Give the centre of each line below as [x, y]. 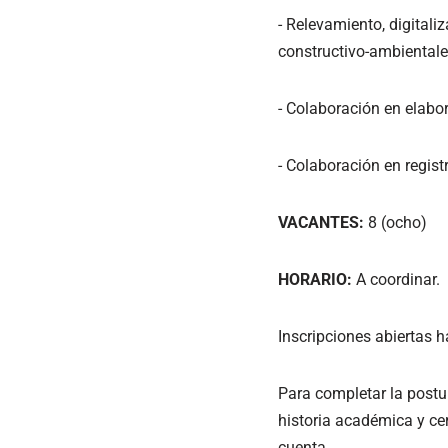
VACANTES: [320, 222]
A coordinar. [395, 279]
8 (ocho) [395, 222]
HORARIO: [314, 279]
